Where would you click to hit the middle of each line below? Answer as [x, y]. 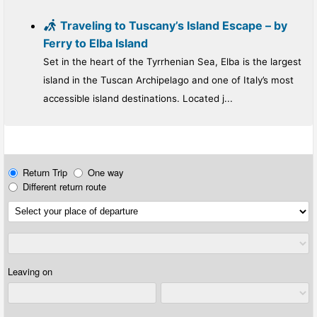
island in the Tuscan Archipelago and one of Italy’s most [168, 80]
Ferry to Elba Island [96, 43]
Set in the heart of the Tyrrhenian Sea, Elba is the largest [172, 62]
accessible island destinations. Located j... [138, 98]
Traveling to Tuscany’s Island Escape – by [174, 25]
